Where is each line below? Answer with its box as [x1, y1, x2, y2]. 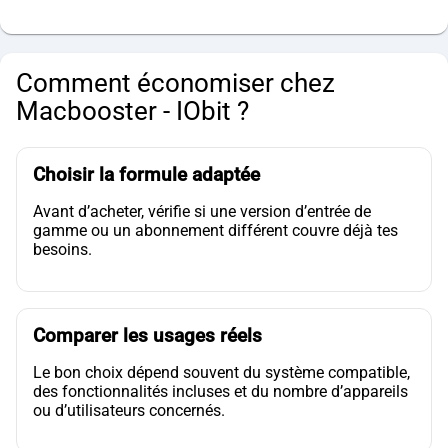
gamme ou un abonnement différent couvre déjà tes [33, 221, 398, 241]
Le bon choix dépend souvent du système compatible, [33, 363, 410, 383]
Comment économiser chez [16, 68, 335, 99]
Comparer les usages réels [33, 325, 262, 348]
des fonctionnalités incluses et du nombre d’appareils [33, 382, 408, 402]
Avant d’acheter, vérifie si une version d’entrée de [33, 202, 371, 222]
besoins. [33, 240, 92, 260]
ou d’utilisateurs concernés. [33, 401, 225, 421]
